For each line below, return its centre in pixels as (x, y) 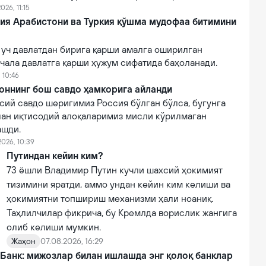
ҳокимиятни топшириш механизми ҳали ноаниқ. (110, 198)
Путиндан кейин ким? (55, 156)
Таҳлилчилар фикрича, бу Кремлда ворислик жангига (122, 213)
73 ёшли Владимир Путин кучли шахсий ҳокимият (115, 170)
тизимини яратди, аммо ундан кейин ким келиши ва (118, 184)
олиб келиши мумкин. (54, 227)
